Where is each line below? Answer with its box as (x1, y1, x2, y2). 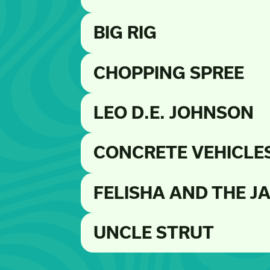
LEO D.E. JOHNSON (93, 103, 254, 122)
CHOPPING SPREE (93, 63, 244, 82)
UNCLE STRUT (93, 223, 214, 242)
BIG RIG (93, 23, 157, 42)
